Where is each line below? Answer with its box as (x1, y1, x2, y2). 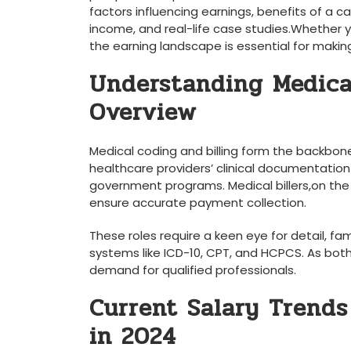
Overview (89, 94, 197, 131)
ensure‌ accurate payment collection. (89, 194, 306, 211)
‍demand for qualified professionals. (89, 262, 296, 278)
